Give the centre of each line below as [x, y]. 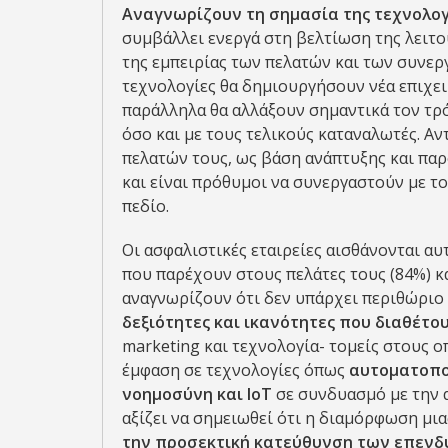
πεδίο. [145, 206]
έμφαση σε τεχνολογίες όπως [235, 370]
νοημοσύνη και [182, 394]
